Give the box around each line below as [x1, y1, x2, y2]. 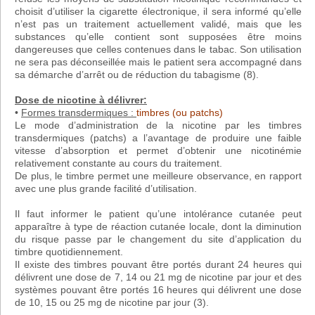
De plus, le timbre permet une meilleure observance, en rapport [15, 170, 302, 182]
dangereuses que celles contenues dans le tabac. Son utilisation [15, 44, 302, 56]
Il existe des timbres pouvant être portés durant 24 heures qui [15, 259, 302, 271]
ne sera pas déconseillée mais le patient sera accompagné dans [15, 56, 302, 68]
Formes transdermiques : [21, 107, 136, 119]
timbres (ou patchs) [136, 107, 223, 119]
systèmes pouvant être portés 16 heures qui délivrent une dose [15, 284, 302, 296]
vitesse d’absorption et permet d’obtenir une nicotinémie [15, 145, 302, 157]
